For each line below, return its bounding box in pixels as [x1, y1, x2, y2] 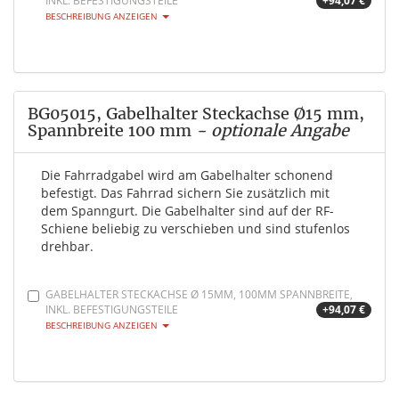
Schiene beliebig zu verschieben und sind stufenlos [41, 220, 350, 238]
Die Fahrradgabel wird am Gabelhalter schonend [41, 167, 333, 184]
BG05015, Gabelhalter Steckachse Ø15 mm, [28, 103, 364, 125]
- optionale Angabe [191, 120, 349, 142]
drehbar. [41, 238, 94, 256]
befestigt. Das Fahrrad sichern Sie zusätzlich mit [41, 184, 330, 202]
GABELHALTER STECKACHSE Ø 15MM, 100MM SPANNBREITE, [45, 287, 353, 303]
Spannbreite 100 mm [28, 120, 191, 142]
